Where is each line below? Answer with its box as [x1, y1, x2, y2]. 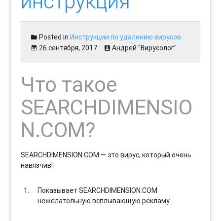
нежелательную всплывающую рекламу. [37, 196, 171, 205]
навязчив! [21, 160, 53, 170]
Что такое [21, 72, 117, 97]
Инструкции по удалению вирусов [70, 32, 182, 41]
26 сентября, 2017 [39, 43, 98, 52]
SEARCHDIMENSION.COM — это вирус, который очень [21, 150, 192, 159]
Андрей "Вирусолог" [112, 43, 177, 52]
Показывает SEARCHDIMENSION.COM [37, 185, 158, 195]
